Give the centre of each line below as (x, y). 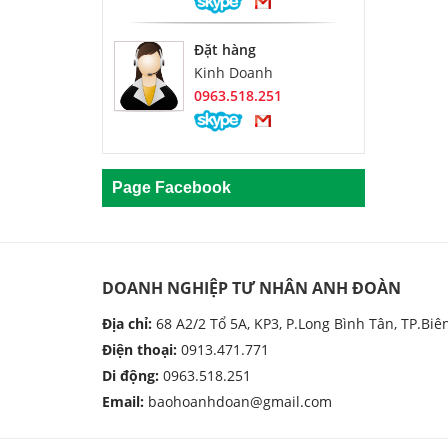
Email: (123, 401)
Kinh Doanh (233, 72)
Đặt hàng (225, 49)
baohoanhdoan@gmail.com (240, 401)
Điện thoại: (139, 349)
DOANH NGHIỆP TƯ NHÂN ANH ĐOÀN (251, 287)
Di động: (130, 375)
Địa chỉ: (127, 323)
